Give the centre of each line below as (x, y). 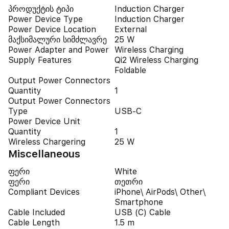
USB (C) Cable (143, 212)
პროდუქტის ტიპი (41, 9)
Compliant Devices (44, 192)
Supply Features (40, 60)
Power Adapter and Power (59, 50)
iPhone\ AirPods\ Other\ (160, 192)
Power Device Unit (44, 121)
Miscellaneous (44, 154)
